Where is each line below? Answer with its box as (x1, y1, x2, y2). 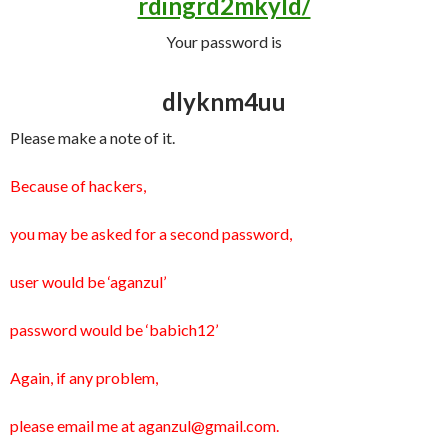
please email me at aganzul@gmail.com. (10, 416, 279, 435)
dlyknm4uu (162, 87, 286, 116)
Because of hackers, (10, 176, 146, 195)
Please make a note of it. (10, 128, 175, 147)
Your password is (166, 32, 282, 51)
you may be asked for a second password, (10, 224, 292, 243)
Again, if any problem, (10, 368, 158, 387)
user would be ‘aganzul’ (10, 272, 166, 291)
